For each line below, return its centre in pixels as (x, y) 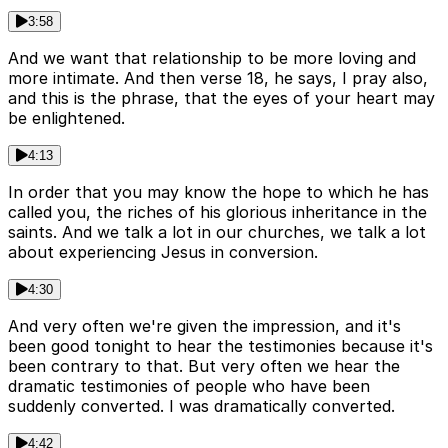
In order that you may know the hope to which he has (218, 192)
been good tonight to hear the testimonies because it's (220, 346)
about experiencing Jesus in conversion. (163, 252)
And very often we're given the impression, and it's (204, 326)
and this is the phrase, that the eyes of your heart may (221, 98)
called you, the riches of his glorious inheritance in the (217, 212)
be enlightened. (66, 118)
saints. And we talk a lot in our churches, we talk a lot (217, 232)
